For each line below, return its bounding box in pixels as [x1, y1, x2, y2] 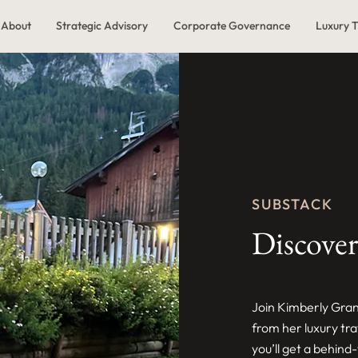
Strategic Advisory [56, 18, 149, 33]
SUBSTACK [252, 195, 333, 213]
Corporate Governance [173, 18, 291, 33]
